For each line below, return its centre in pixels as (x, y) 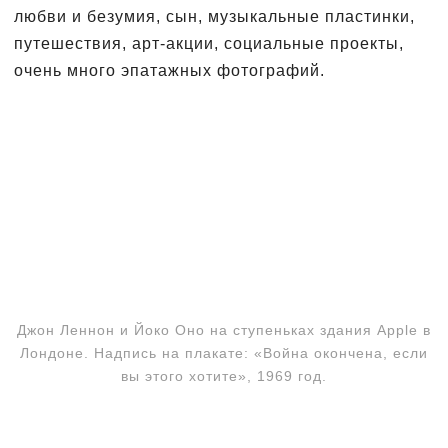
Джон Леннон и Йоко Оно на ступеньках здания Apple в (224, 329)
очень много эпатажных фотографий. (169, 70)
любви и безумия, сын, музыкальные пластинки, (214, 16)
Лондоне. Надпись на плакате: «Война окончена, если (224, 352)
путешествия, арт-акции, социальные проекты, (209, 43)
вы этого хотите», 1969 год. (224, 375)
